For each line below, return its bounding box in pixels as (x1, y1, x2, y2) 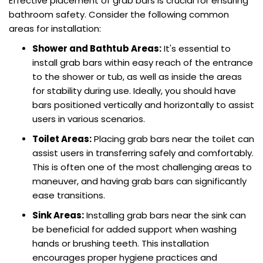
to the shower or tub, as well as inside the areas (32, 70, 242, 83)
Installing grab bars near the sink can (84, 209, 246, 222)
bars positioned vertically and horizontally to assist (32, 99, 254, 112)
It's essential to (161, 42, 231, 55)
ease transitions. (32, 189, 105, 202)
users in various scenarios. (32, 113, 145, 126)
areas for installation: (9, 22, 101, 35)
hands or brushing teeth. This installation (32, 237, 209, 250)
